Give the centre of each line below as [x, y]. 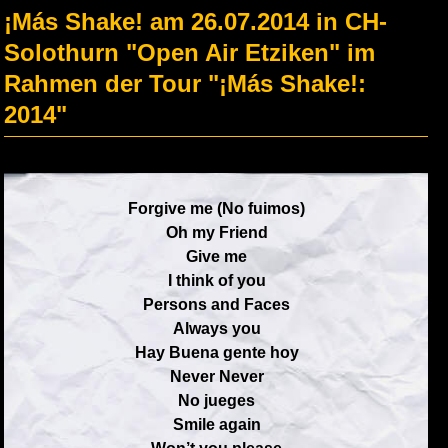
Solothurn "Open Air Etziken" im [189, 52]
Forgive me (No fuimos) [217, 208]
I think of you [216, 280]
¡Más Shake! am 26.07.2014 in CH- [195, 21]
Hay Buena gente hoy [216, 352]
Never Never [216, 376]
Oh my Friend [216, 232]
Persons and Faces [217, 304]
